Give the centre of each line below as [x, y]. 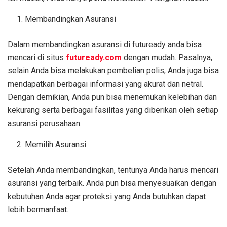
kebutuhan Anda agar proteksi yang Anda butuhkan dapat [107, 197]
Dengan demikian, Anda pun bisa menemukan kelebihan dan [112, 97]
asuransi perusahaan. [45, 124]
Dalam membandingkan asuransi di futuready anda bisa [105, 45]
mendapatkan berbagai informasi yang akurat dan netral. [105, 84]
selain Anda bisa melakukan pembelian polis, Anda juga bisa [113, 71]
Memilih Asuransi [56, 145]
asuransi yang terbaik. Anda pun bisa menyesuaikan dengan [112, 183]
